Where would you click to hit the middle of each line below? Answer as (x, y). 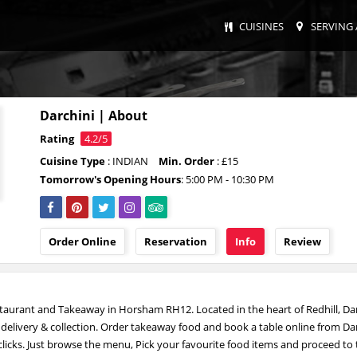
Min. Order (186, 161)
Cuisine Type (72, 161)
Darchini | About (93, 116)
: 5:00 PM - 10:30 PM (227, 179)
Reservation (175, 241)
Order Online (82, 241)
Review (302, 241)
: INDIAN (126, 161)
